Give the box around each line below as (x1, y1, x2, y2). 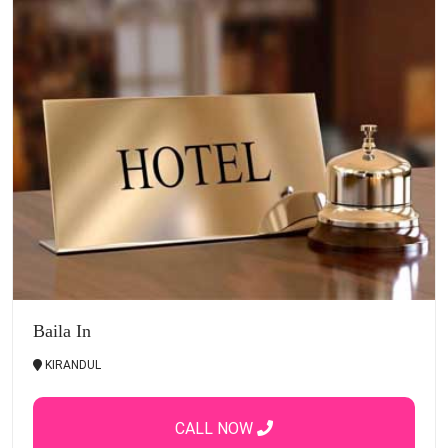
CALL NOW (175, 418, 257, 438)
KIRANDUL (42, 357, 101, 372)
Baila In (33, 320, 91, 341)
